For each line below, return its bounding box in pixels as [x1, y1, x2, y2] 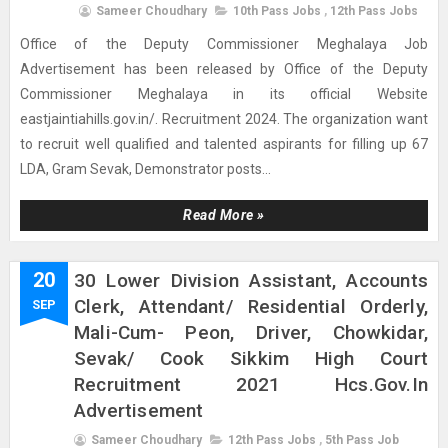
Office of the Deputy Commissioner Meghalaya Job [19, 36, 429, 52]
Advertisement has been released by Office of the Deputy [19, 61, 429, 77]
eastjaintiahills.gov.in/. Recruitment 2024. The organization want [19, 111, 429, 127]
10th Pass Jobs [232, 4, 321, 18]
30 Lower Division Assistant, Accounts [73, 269, 429, 292]
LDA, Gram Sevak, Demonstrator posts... [19, 161, 271, 177]
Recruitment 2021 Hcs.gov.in [73, 373, 429, 396]
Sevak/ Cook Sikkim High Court [73, 347, 429, 370]
